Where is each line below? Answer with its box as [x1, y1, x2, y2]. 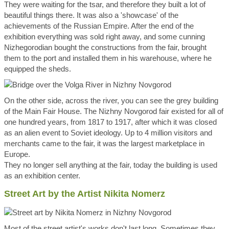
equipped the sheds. [4, 64, 71, 73]
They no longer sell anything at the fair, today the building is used [4, 161, 217, 169]
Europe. [4, 150, 30, 158]
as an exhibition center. [4, 171, 80, 180]
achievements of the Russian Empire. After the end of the [4, 21, 194, 30]
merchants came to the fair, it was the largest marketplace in [4, 139, 204, 148]
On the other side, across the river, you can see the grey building [4, 96, 218, 105]
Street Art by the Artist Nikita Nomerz [4, 189, 165, 199]
